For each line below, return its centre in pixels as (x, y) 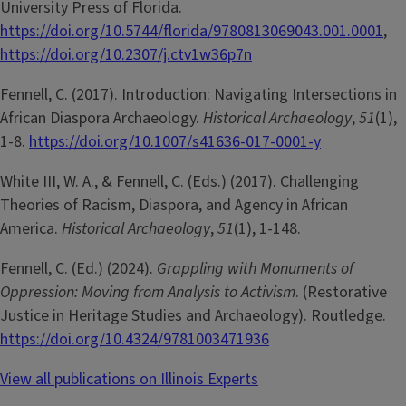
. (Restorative (341, 293)
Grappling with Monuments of (255, 269)
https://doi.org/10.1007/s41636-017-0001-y (175, 142)
